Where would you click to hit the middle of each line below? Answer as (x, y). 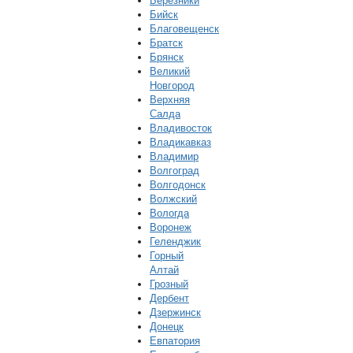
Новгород (172, 85)
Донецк (167, 327)
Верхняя (170, 100)
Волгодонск (178, 185)
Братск (166, 43)
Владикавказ (180, 142)
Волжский (173, 199)
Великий (170, 71)
